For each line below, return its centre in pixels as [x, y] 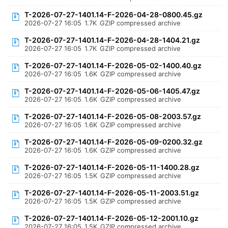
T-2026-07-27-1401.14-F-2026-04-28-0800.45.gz [114, 15]
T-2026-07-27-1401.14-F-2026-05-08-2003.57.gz [113, 116]
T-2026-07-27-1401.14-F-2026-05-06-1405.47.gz [112, 91]
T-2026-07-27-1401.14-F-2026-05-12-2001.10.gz [112, 218]
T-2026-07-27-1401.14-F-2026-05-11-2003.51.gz [112, 193]
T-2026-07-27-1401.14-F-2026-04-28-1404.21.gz [112, 40]
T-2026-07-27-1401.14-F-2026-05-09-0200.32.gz [114, 142]
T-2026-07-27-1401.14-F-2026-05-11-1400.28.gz [112, 167]
